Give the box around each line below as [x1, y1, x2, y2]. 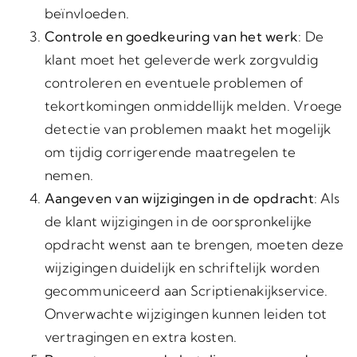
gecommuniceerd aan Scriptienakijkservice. [44, 282, 328, 299]
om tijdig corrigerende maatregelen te [44, 143, 296, 160]
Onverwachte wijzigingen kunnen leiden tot [44, 305, 328, 322]
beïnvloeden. [44, 5, 130, 22]
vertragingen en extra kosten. [44, 328, 237, 345]
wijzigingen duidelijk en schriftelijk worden [44, 259, 320, 276]
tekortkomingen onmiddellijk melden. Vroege [44, 97, 343, 114]
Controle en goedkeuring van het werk [44, 28, 299, 45]
